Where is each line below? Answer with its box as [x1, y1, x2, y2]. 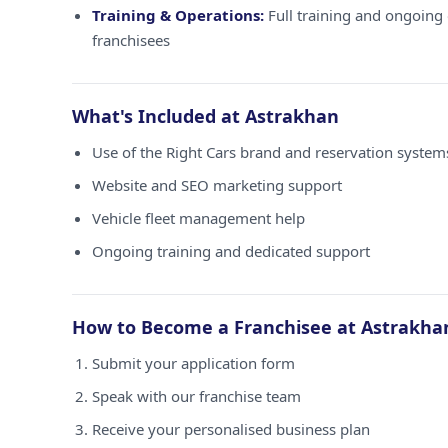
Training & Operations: [92, 5, 264, 25]
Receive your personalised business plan [92, 419, 370, 439]
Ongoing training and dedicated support [92, 241, 370, 261]
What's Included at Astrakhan [72, 104, 339, 128]
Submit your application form [92, 353, 295, 373]
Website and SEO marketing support [92, 175, 342, 195]
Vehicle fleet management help [92, 208, 305, 228]
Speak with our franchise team [92, 386, 301, 406]
